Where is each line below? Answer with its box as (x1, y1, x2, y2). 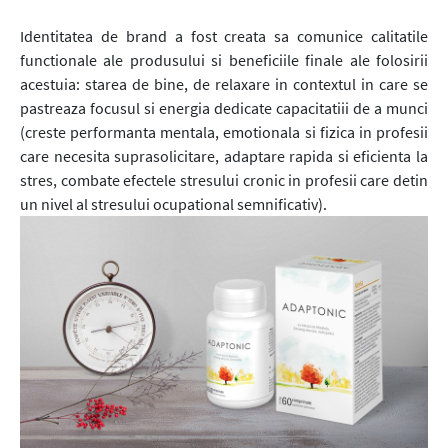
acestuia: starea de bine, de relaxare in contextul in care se (20, 74, 428, 95)
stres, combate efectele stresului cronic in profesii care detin (20, 170, 428, 191)
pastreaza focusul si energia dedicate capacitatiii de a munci (20, 98, 428, 119)
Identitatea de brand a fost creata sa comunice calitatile (20, 26, 428, 47)
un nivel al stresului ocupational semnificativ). (20, 194, 327, 215)
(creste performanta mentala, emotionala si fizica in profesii (20, 122, 428, 143)
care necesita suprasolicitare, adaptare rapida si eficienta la (20, 146, 428, 167)
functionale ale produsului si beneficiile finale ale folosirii (20, 50, 428, 71)
